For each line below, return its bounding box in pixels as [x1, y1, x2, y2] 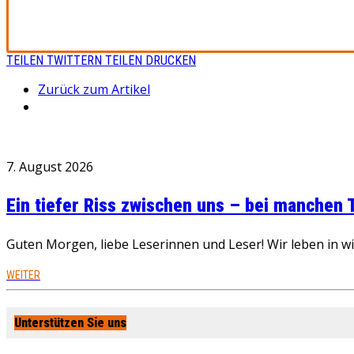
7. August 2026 [6, 158, 93, 175]
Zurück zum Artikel [38, 81, 150, 98]
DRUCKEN [145, 53, 196, 68]
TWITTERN [47, 53, 102, 68]
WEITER [6, 269, 40, 281]
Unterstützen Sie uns [14, 315, 126, 331]
